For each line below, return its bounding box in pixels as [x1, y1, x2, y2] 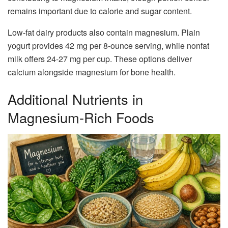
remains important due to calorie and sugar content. [8, 5, 192, 17]
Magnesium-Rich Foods [8, 107, 154, 128]
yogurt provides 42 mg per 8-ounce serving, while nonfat [8, 39, 209, 51]
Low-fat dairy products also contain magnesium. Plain [8, 26, 200, 38]
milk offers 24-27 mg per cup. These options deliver [8, 52, 192, 65]
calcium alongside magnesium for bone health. [8, 66, 176, 78]
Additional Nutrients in [8, 89, 143, 109]
